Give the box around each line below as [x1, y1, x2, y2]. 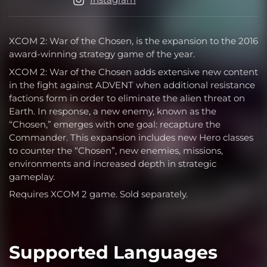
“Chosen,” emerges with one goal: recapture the [9, 118, 221, 130]
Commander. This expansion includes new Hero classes [9, 131, 253, 143]
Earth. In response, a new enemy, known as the [9, 105, 216, 117]
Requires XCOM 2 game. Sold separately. [9, 188, 188, 200]
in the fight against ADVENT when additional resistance [9, 79, 255, 91]
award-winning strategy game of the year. [9, 48, 195, 60]
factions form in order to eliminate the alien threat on [9, 92, 245, 104]
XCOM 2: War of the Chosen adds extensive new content [9, 66, 258, 77]
